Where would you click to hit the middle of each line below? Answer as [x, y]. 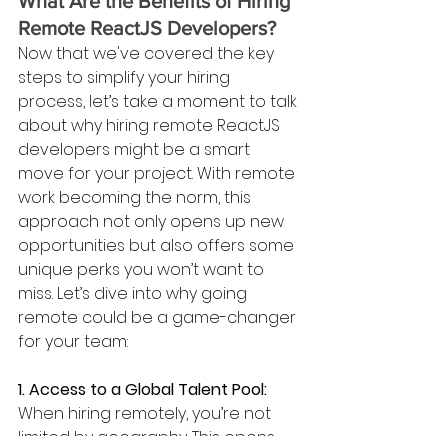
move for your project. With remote [158, 173]
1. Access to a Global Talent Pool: [144, 389]
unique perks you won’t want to [143, 269]
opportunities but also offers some [158, 245]
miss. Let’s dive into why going [134, 293]
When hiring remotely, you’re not [146, 413]
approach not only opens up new [153, 221]
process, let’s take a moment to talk [159, 101]
